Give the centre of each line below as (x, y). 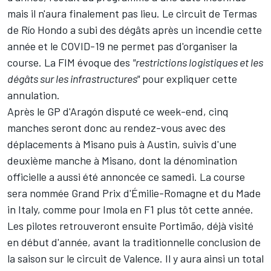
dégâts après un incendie (177, 29)
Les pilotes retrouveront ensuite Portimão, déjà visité (130, 225)
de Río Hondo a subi (54, 29)
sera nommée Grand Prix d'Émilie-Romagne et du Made (134, 193)
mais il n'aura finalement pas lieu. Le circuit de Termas (132, 13)
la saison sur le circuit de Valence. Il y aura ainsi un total (135, 258)
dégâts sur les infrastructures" (73, 78)
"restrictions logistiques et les (198, 62)
